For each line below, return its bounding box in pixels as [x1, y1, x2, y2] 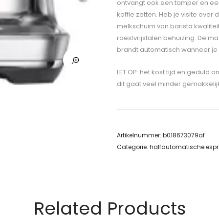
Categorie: [117, 143, 150, 152]
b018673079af [163, 131, 205, 140]
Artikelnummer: [117, 131, 163, 140]
